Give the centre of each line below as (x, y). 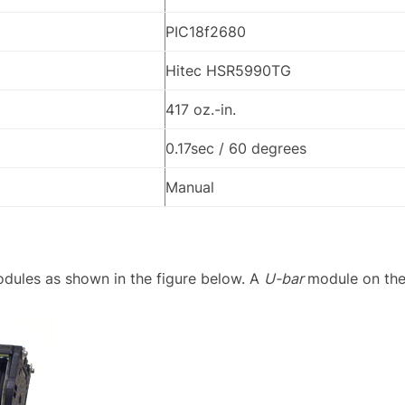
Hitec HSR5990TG (228, 71)
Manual (190, 188)
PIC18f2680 (206, 32)
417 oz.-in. (201, 110)
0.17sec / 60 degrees (236, 149)
